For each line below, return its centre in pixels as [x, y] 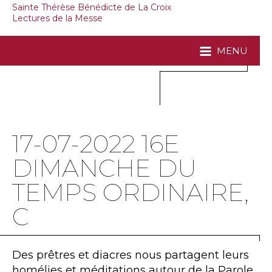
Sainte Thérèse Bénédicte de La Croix [92, 7]
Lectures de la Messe [59, 18]
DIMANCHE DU [104, 168]
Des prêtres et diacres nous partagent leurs [131, 255]
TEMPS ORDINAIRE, [131, 192]
